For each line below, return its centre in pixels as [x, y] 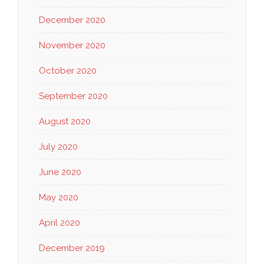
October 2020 [68, 71]
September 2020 [73, 96]
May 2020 [59, 198]
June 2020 [60, 172]
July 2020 [58, 147]
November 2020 [72, 46]
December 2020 [72, 20]
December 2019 [72, 248]
